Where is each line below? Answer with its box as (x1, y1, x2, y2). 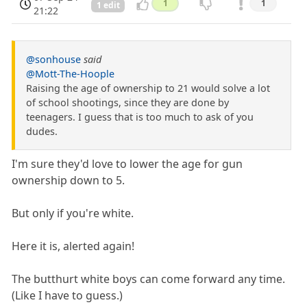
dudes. (26, 125, 58, 138)
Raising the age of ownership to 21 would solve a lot (26, 82, 270, 95)
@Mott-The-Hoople (26, 67, 114, 80)
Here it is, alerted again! (12, 238, 135, 254)
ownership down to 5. (12, 173, 125, 188)
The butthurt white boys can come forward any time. (12, 271, 286, 286)
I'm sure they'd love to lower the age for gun (12, 156, 243, 171)
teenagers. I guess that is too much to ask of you (26, 110, 254, 123)
